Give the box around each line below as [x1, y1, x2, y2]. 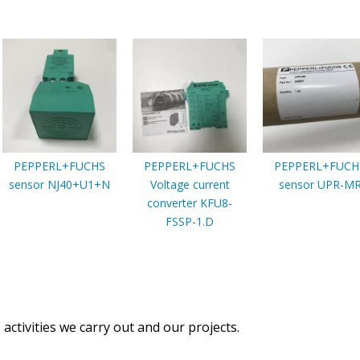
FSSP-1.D [166, 213, 214, 229]
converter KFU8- [147, 194, 232, 211]
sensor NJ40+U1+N [9, 176, 110, 192]
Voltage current [149, 176, 230, 192]
